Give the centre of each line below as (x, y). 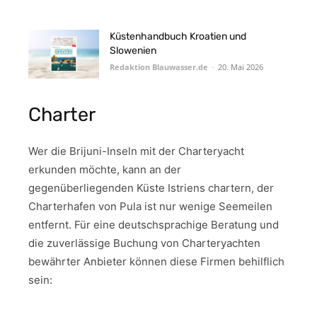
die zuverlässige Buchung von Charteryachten (144, 243)
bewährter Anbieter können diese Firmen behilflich (156, 261)
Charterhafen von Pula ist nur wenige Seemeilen (150, 206)
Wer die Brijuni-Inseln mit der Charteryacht (136, 151)
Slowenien (133, 50)
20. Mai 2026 (241, 67)
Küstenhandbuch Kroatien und (178, 36)
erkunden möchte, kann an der (105, 169)
